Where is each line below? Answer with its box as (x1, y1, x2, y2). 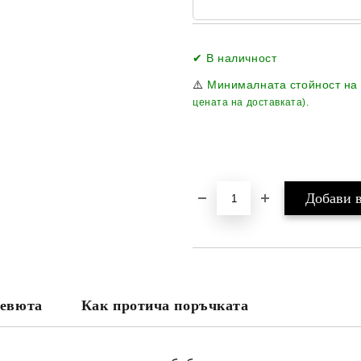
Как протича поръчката (81, 297, 249, 313)
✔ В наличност (193, 52, 277, 64)
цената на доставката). (193, 97, 309, 108)
